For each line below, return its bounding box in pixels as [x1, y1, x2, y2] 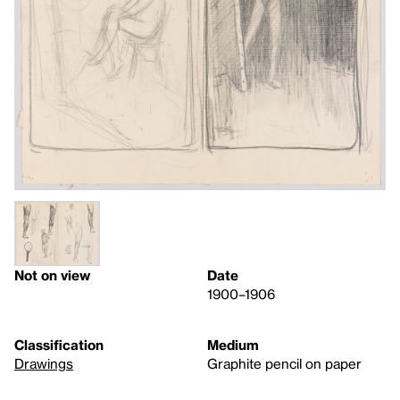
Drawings [14, 355, 73, 372]
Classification [14, 337, 104, 354]
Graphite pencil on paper [207, 355, 362, 372]
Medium [207, 337, 259, 354]
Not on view [14, 267, 90, 284]
